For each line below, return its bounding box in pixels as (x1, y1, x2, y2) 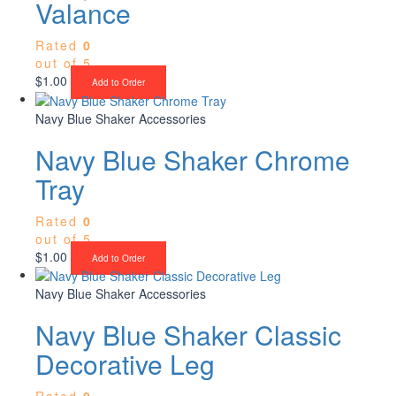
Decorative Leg (35, 344, 215, 383)
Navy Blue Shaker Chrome (35, 140, 350, 179)
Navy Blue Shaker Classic (35, 315, 341, 354)
